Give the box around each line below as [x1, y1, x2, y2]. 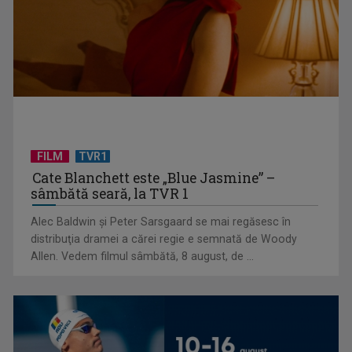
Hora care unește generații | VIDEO [30, 222, 196, 235]
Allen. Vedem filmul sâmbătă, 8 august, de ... [31, 249, 255, 262]
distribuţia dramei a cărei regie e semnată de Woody [31, 232, 298, 245]
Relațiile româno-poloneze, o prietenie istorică [30, 10, 252, 24]
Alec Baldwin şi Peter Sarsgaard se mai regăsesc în [31, 214, 291, 228]
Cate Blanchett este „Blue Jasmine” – [32, 168, 276, 187]
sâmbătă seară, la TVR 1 [31, 184, 189, 203]
